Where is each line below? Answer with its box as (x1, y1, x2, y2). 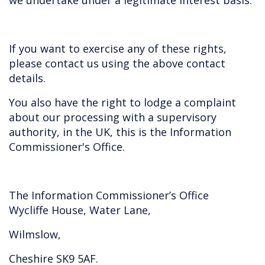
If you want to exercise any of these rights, (9, 41, 227, 56)
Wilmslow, (9, 227, 61, 241)
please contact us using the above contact (9, 56, 225, 70)
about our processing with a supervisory (9, 110, 216, 124)
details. (9, 71, 46, 85)
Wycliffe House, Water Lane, (9, 203, 151, 217)
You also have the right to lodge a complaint (9, 95, 236, 109)
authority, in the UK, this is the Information (9, 125, 231, 139)
